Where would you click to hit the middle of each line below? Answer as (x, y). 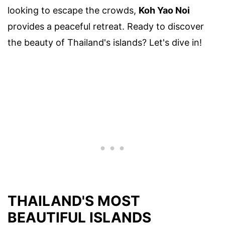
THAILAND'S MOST (74, 201)
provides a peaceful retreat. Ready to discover (106, 26)
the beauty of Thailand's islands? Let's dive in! (105, 42)
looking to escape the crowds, (73, 10)
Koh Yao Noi (164, 10)
